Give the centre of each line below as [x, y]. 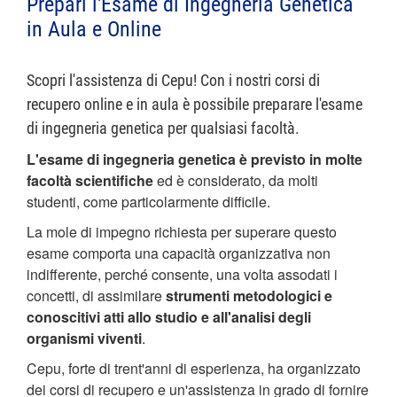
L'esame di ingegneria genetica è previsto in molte [195, 159]
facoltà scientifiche [90, 180]
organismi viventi [84, 338]
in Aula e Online [94, 29]
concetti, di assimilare [96, 296]
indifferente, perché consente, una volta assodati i [182, 274]
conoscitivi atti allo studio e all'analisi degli [169, 317]
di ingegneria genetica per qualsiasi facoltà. [163, 128]
